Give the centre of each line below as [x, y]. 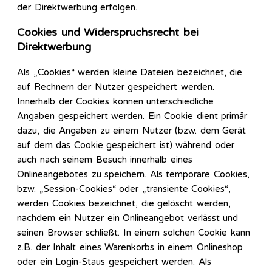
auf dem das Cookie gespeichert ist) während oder [126, 145]
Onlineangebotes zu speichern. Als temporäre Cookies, [133, 175]
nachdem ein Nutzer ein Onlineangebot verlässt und [127, 218]
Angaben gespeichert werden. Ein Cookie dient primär [132, 116]
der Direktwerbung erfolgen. [77, 7]
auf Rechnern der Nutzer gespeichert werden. [116, 87]
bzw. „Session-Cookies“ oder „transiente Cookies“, [124, 189]
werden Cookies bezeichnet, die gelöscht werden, [124, 204]
